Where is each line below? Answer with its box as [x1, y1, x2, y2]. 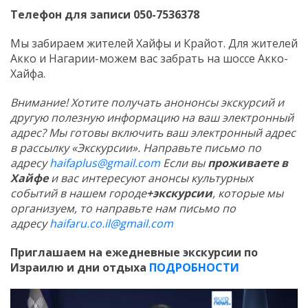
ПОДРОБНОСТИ [146, 259, 239, 275]
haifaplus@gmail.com [49, 155, 160, 170]
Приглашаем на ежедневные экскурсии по [10, 244, 258, 260]
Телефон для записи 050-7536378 [10, 6, 199, 22]
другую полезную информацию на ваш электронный [10, 109, 294, 125]
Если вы [160, 155, 208, 170]
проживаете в [208, 155, 288, 170]
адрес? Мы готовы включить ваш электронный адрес [10, 124, 296, 140]
